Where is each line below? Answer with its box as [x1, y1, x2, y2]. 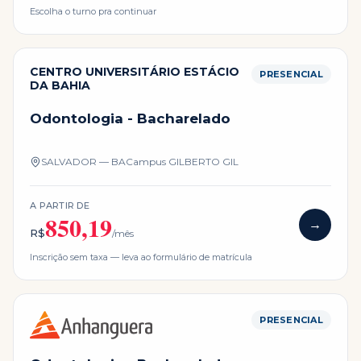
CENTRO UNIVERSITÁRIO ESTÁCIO [30, 64, 239, 80]
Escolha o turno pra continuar [30, 6, 156, 18]
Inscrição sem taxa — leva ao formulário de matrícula [30, 251, 252, 263]
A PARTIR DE [30, 200, 90, 212]
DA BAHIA [30, 78, 90, 93]
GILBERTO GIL [168, 156, 239, 168]
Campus [126, 156, 168, 168]
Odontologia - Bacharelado [30, 110, 230, 127]
